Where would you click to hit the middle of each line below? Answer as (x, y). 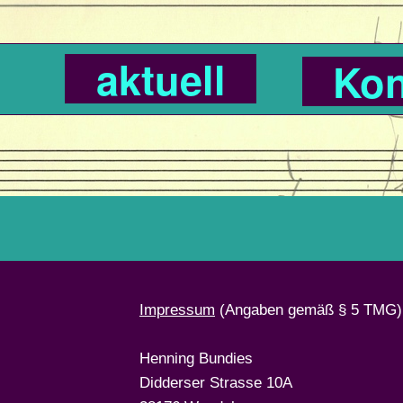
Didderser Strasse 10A (216, 383)
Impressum (177, 310)
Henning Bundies (196, 358)
